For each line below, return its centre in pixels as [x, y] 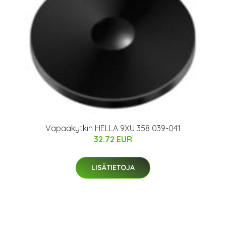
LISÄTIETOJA [113, 167]
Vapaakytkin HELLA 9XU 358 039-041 [113, 128]
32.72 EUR [113, 139]
